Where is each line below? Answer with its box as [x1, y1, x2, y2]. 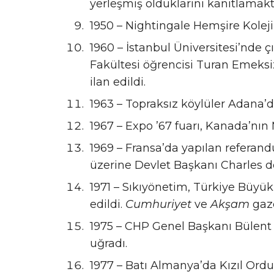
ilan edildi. [90, 75, 146, 89]
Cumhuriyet [125, 197, 191, 211]
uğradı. [90, 236, 127, 250]
